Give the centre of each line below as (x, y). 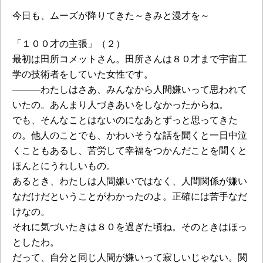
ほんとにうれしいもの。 (64, 166)
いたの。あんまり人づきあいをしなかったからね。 (120, 105)
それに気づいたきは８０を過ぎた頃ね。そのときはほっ (130, 227)
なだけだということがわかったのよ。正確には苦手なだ (130, 196)
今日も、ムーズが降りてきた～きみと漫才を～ (111, 16)
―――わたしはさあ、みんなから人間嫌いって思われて (130, 90)
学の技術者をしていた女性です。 (83, 74)
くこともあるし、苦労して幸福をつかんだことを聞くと (130, 151)
